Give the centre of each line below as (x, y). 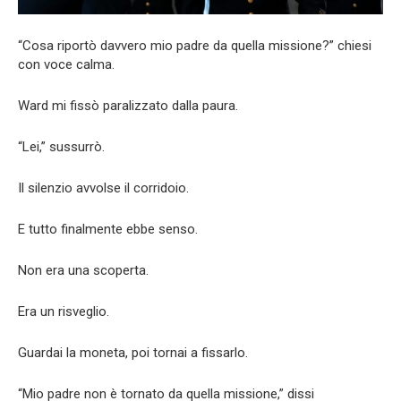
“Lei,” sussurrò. (61, 147)
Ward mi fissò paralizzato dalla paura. (128, 106)
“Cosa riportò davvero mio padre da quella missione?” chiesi (195, 46)
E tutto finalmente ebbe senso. (108, 230)
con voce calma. (66, 65)
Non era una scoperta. (83, 271)
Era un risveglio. (64, 312)
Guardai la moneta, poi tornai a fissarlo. (133, 353)
